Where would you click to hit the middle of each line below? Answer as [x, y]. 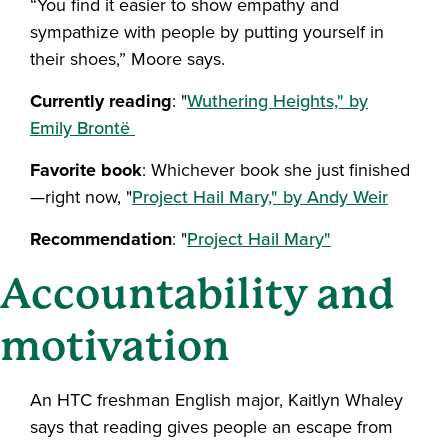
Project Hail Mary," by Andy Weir [260, 196]
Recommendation [101, 238]
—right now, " [81, 196]
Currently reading [101, 100]
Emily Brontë [82, 127]
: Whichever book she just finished [276, 169]
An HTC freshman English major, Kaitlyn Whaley [216, 399]
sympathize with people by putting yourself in [207, 31]
